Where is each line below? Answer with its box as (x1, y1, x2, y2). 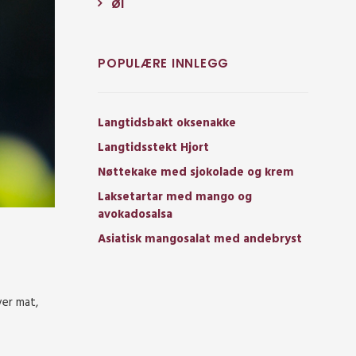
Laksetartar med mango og (98, 188, 252, 207)
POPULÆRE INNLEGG (98, 55, 229, 72)
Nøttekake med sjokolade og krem (98, 163, 294, 183)
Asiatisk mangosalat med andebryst (98, 230, 302, 250)
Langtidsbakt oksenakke (98, 114, 236, 133)
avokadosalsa (98, 205, 172, 225)
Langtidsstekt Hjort (98, 138, 209, 158)
